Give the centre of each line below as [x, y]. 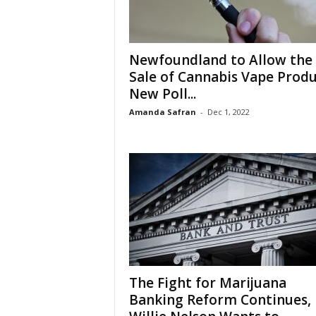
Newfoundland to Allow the [220, 60]
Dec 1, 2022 [228, 112]
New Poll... [162, 94]
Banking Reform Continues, [220, 300]
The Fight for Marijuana [207, 283]
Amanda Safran [162, 112]
